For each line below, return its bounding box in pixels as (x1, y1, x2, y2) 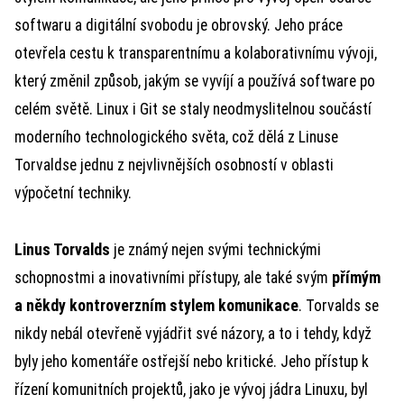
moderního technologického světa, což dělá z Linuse (14, 128, 338, 146)
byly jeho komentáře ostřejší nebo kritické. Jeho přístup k (14, 353, 369, 371)
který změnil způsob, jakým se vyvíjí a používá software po (14, 72, 375, 90)
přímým (332, 269, 381, 287)
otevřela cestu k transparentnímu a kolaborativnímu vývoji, (14, 44, 377, 62)
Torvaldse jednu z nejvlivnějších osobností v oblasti (14, 156, 334, 174)
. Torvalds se (298, 297, 379, 315)
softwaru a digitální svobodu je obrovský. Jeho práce (14, 16, 343, 34)
